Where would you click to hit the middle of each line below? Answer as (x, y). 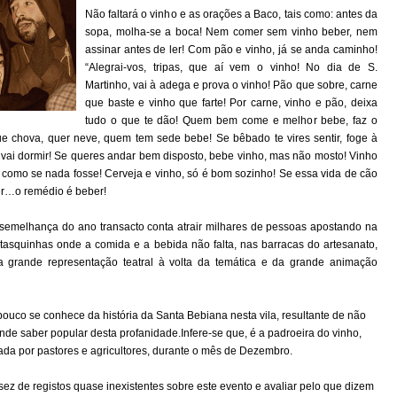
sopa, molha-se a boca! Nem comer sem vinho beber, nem (231, 32)
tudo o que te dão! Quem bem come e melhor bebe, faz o (231, 121)
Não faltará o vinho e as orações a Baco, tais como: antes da (231, 15)
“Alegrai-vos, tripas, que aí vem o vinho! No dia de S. (231, 68)
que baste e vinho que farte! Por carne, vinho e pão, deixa (231, 103)
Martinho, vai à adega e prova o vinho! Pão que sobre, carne (231, 86)
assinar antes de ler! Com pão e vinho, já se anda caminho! (231, 50)
